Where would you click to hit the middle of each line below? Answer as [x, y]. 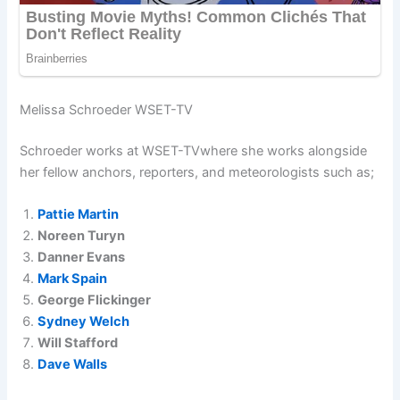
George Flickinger [95, 300]
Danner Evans [82, 258]
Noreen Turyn [82, 236]
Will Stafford [78, 343]
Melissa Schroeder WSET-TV [107, 109]
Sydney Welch [84, 322]
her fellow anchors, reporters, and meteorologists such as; [197, 172]
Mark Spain [73, 279]
